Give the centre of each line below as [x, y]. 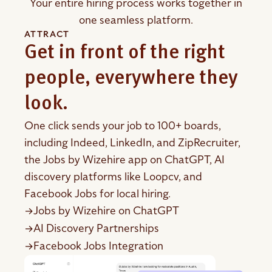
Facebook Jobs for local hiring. [97, 193]
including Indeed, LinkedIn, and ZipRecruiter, [132, 142]
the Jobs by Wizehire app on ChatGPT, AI [124, 159]
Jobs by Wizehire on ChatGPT [106, 210]
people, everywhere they [131, 79]
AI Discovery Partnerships [96, 228]
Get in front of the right [125, 53]
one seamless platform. [136, 20]
